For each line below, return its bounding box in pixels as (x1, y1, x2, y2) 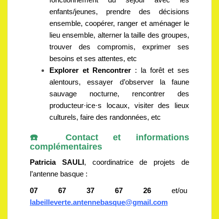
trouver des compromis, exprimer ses (49, 43, 189, 51)
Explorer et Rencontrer (49, 66, 131, 74)
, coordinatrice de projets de (84, 158, 190, 166)
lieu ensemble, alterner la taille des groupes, (49, 31, 189, 39)
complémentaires (30, 142, 105, 152)
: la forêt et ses (131, 66, 190, 74)
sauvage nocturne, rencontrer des (49, 89, 189, 98)
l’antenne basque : (30, 170, 89, 178)
